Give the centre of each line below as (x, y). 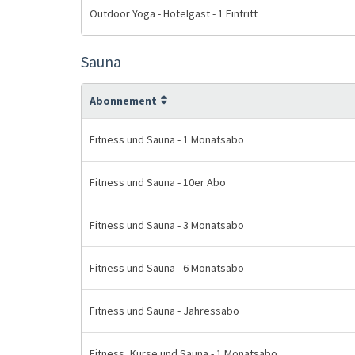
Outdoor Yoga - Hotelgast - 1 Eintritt (174, 13)
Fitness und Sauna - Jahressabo (164, 311)
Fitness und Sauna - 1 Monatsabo (167, 139)
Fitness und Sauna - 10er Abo (158, 182)
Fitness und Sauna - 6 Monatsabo (167, 268)
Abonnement (123, 101)
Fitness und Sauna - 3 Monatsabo (167, 225)
